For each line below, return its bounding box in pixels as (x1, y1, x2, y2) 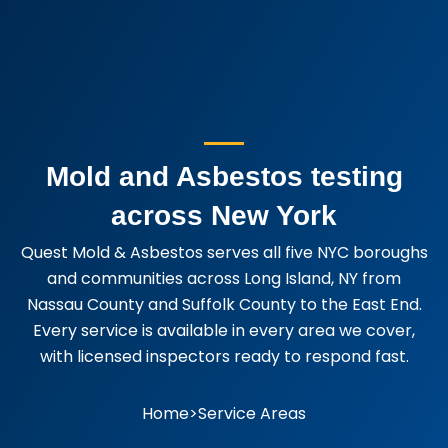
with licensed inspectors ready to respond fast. (39, 344, 409, 368)
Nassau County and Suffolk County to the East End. (26, 292, 422, 316)
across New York (111, 199, 337, 231)
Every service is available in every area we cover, (33, 318, 415, 342)
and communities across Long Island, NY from (47, 266, 401, 290)
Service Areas (198, 401, 306, 425)
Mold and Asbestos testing (45, 160, 403, 192)
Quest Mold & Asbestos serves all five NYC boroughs (20, 240, 428, 264)
